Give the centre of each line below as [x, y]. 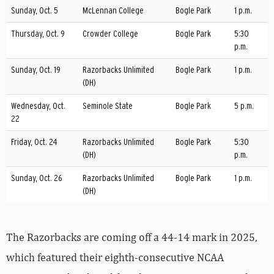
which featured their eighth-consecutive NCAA [115, 257]
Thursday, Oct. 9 [38, 34]
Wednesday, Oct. [38, 106]
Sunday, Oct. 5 [35, 11]
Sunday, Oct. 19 [36, 70]
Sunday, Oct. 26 [36, 179]
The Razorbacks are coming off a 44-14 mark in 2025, [132, 237]
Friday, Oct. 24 [34, 143]
